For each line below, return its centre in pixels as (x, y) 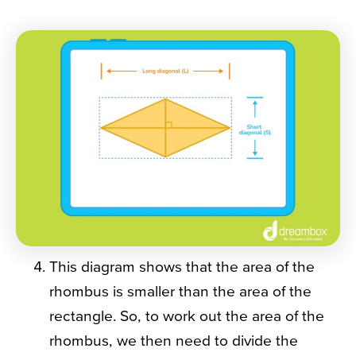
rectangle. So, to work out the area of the (187, 316)
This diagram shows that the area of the (182, 267)
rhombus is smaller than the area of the (180, 291)
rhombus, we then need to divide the (174, 341)
